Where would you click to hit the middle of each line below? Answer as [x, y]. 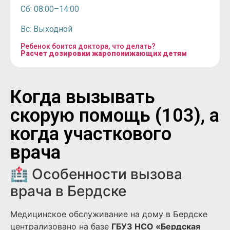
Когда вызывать [83, 97]
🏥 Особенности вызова [96, 174]
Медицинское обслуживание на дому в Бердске [109, 214]
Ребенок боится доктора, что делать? [88, 46]
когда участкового [91, 134]
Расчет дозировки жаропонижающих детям [104, 54]
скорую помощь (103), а [115, 116]
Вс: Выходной [46, 29]
